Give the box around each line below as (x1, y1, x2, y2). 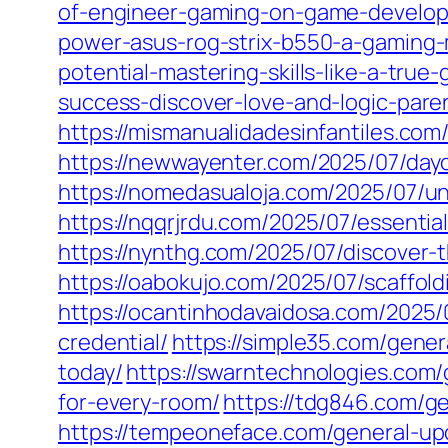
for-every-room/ (58, 387, 220, 417)
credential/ (58, 327, 168, 357)
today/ (58, 357, 123, 387)
